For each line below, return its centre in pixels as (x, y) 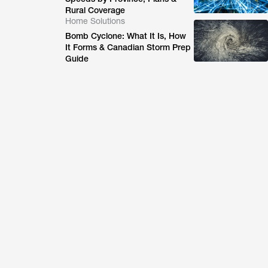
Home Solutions (95, 21)
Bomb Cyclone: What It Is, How (126, 36)
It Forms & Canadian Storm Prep (128, 47)
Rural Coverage (95, 10)
